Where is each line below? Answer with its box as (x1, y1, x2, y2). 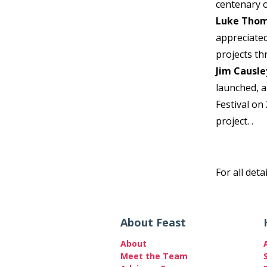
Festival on (216, 98, 266, 111)
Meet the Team (120, 250, 188, 262)
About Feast (120, 215, 186, 229)
